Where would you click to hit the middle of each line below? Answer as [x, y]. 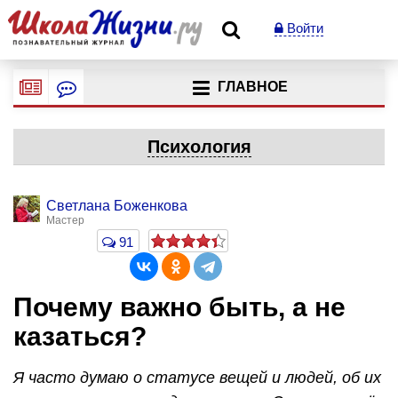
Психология [199, 147]
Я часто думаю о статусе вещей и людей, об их [197, 377]
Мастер [65, 220]
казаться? [80, 336]
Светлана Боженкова [117, 206]
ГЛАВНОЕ [252, 87]
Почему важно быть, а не [179, 307]
